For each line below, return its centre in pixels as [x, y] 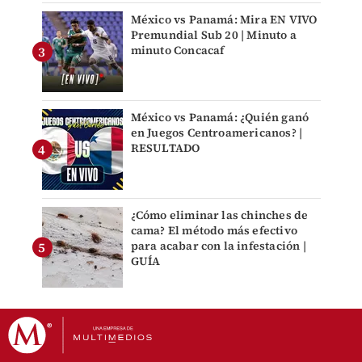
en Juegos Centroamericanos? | [217, 132]
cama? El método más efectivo [214, 230]
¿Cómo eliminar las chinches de [219, 215]
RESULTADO [165, 147]
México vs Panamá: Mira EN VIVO [224, 19]
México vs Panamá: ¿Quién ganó [220, 117]
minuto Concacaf [177, 50]
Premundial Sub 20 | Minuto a [214, 34]
